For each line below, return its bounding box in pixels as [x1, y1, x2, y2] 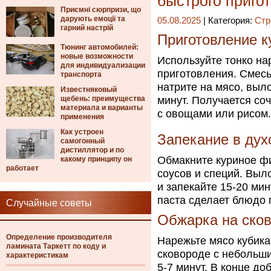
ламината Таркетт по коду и [6, 242, 106, 250]
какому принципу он [60, 155, 132, 163]
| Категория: [201, 16, 255, 25]
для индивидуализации [60, 61, 145, 70]
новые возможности [60, 52, 133, 60]
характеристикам [6, 251, 68, 260]
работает [6, 164, 39, 172]
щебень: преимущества [60, 94, 145, 103]
